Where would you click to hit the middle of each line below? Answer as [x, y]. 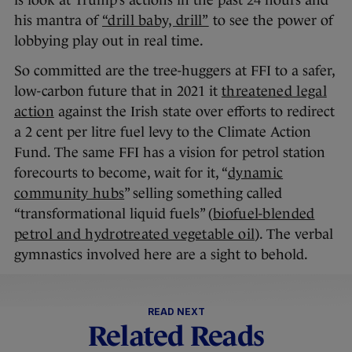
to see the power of [271, 21]
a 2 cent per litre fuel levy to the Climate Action [163, 132]
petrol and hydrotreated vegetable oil [135, 235]
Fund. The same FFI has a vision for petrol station [170, 153]
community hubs [70, 194]
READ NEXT [176, 312]
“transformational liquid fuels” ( [114, 214]
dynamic [256, 173]
